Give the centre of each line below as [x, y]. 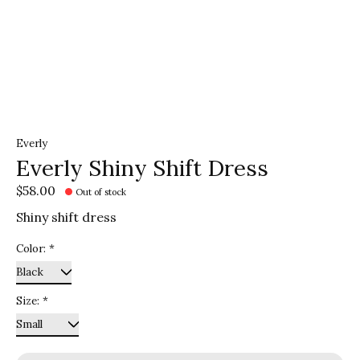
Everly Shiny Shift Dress [142, 168]
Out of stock [101, 192]
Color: [33, 249]
